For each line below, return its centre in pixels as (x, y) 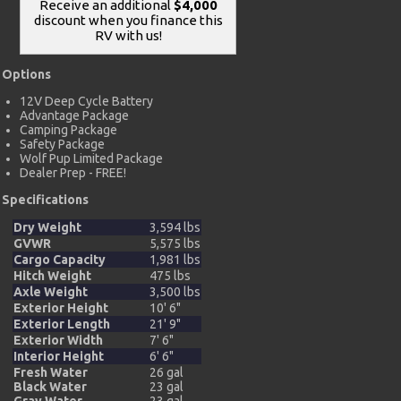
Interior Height (59, 356)
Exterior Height (61, 307)
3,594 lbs (175, 227)
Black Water (50, 386)
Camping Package (68, 129)
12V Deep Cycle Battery (86, 101)
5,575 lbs (175, 243)
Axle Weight (51, 291)
